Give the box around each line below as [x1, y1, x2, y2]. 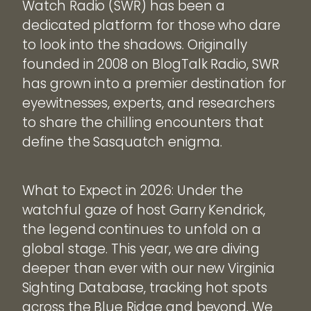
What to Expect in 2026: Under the [22, 181, 244, 201]
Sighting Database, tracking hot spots [22, 278, 268, 298]
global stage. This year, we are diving [22, 239, 260, 259]
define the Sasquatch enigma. [22, 133, 222, 152]
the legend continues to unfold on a [22, 220, 262, 239]
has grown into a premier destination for [22, 74, 286, 94]
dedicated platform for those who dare [22, 16, 281, 35]
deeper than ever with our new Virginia [22, 259, 275, 278]
